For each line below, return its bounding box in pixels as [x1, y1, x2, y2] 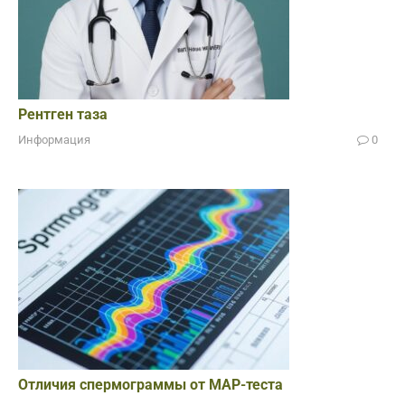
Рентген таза [18, 106, 108, 124]
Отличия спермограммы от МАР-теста [18, 376, 283, 394]
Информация [18, 133, 90, 147]
